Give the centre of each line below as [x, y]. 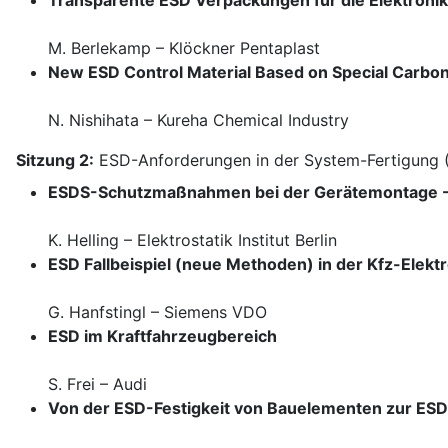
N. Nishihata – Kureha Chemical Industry [198, 120]
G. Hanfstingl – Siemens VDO [157, 312]
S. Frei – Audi [97, 384]
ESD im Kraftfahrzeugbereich [162, 336]
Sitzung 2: [55, 160]
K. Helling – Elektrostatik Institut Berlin [192, 240]
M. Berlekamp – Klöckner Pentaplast [184, 48]
